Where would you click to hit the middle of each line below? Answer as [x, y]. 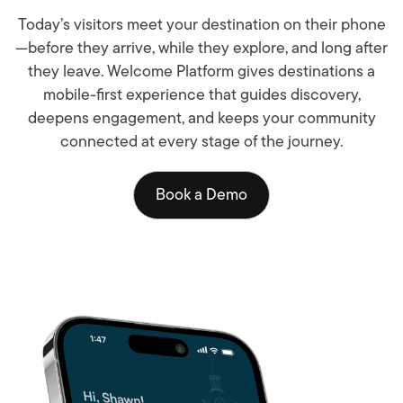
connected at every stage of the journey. [201, 142]
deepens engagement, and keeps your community [201, 118]
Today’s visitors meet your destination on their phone [201, 25]
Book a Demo [201, 194]
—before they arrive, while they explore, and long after [201, 48]
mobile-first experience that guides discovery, [201, 95]
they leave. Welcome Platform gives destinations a [201, 72]
